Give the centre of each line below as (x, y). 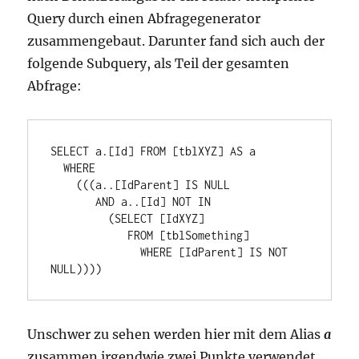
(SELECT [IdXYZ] (80, 219)
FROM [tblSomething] (89, 236)
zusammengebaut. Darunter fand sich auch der (176, 41)
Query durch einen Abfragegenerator (144, 19)
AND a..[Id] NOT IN (73, 202)
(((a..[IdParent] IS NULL (64, 185)
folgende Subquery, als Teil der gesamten (159, 64)
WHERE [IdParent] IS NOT (96, 252)
